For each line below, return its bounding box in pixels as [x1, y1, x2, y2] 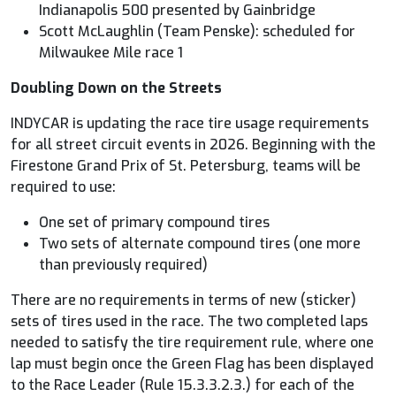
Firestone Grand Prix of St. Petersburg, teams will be [11, 156, 361, 175]
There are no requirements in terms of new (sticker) [11, 290, 356, 309]
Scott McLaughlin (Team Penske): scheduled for [39, 21, 355, 41]
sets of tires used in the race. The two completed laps [11, 311, 368, 331]
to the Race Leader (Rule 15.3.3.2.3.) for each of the [11, 375, 354, 394]
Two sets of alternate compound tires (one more [39, 233, 361, 253]
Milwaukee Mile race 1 [39, 42, 183, 62]
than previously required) [39, 255, 208, 274]
